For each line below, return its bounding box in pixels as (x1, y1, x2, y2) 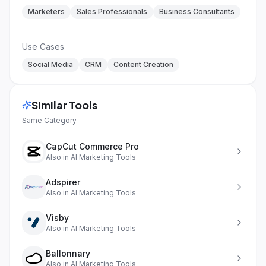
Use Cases (22, 42, 64, 52)
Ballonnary (46, 248, 90, 258)
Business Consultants (159, 7, 235, 16)
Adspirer (46, 177, 80, 187)
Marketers (28, 7, 65, 16)
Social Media (28, 60, 73, 69)
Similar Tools (31, 98, 97, 112)
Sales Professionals (77, 7, 147, 16)
